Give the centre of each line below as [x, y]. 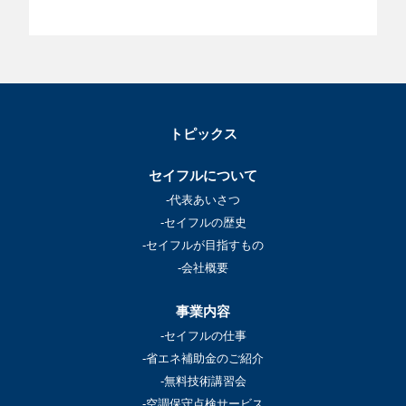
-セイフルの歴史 [203, 222]
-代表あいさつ [203, 200]
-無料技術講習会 [203, 382]
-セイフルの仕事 [203, 337]
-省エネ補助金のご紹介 [203, 359]
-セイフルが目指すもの [203, 245]
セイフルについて [203, 175]
